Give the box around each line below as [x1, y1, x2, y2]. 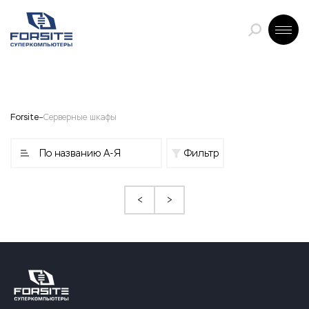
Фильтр [184, 147, 219, 159]
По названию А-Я [39, 147, 121, 159]
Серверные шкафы [43, 112, 117, 123]
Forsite [10, 112, 39, 123]
